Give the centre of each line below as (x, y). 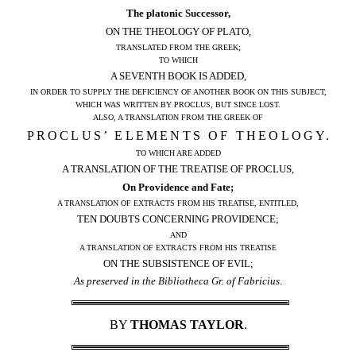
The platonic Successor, (178, 14)
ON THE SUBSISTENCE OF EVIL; (178, 263)
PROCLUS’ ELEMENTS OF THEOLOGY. (179, 135)
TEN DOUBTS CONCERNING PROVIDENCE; (178, 219)
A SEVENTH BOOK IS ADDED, (178, 75)
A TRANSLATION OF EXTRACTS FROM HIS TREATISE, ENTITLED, (178, 203)
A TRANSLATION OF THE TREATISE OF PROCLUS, (178, 168)
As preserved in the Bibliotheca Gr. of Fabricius (177, 281)
